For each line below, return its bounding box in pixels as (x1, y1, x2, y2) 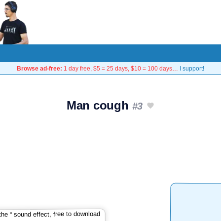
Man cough (66, 99, 132, 112)
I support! (180, 65, 204, 72)
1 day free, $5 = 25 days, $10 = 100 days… (62, 65, 180, 72)
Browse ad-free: (17, 65, 62, 72)
